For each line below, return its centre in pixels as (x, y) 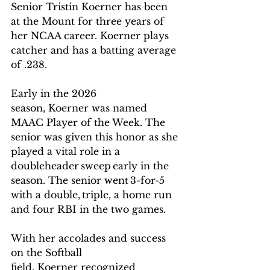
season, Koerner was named (80, 108)
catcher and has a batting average (95, 50)
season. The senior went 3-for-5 (89, 180)
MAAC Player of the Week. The (89, 122)
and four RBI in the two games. (89, 209)
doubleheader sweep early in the (91, 166)
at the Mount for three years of (89, 21)
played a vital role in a (67, 151)
